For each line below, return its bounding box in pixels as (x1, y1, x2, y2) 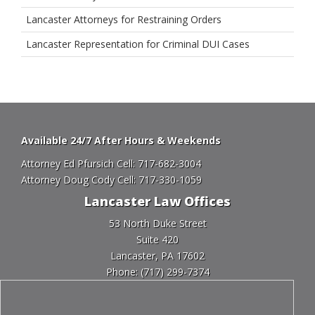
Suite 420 (136, 233, 179, 246)
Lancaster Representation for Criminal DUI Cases (26, 37, 250, 51)
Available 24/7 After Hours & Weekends (21, 134, 221, 147)
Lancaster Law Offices (84, 193, 231, 210)
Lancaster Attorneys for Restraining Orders (26, 13, 221, 26)
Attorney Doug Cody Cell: (21, 173, 139, 186)
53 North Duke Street (108, 217, 207, 230)
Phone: (105, 265, 141, 278)
